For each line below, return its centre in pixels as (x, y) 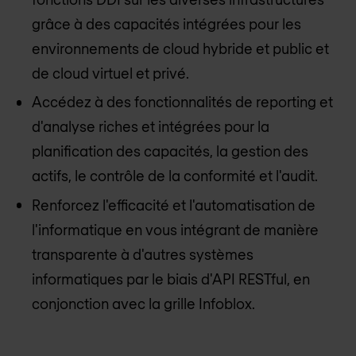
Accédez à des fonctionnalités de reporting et (182, 102)
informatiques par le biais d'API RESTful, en (171, 279)
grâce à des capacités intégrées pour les (166, 24)
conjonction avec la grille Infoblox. (143, 303)
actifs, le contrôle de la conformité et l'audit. (175, 176)
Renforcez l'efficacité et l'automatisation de (174, 205)
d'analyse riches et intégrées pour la (151, 127)
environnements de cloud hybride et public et (180, 49)
